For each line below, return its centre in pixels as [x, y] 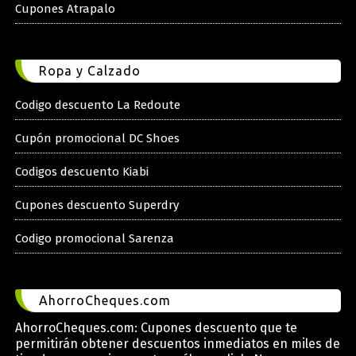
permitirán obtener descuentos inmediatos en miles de [177, 343]
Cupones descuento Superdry [97, 205]
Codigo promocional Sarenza [94, 238]
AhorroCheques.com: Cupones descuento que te [156, 327]
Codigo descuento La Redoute [97, 104]
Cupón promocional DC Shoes [97, 138]
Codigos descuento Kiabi [81, 171]
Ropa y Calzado [89, 70]
